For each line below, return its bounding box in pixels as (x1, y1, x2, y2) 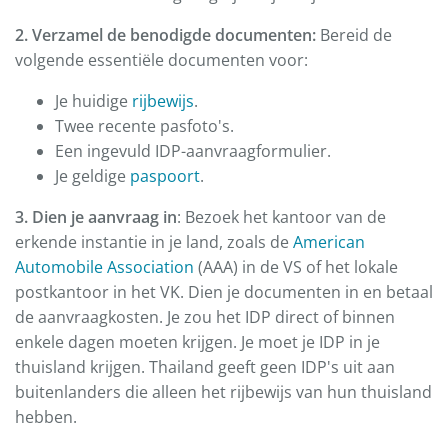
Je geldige (55, 165, 130, 188)
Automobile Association (15, 256, 194, 279)
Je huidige (55, 90, 132, 113)
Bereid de (316, 24, 392, 47)
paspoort (130, 165, 200, 188)
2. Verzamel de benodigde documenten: (15, 24, 316, 47)
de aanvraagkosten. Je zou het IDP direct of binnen (15, 306, 395, 329)
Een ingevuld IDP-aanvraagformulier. (55, 140, 331, 163)
